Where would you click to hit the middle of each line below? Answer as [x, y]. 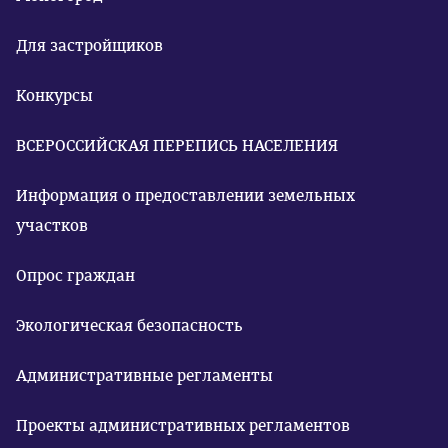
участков [52, 225]
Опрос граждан [75, 275]
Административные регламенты [144, 375]
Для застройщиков [89, 45]
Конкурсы [54, 95]
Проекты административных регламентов [183, 425]
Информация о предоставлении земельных [185, 195]
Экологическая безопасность [129, 325]
